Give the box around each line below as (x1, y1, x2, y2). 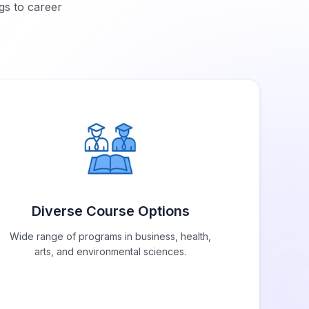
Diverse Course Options (31, 203, 190, 220)
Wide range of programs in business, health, (10, 230, 211, 243)
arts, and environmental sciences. (34, 246, 186, 258)
